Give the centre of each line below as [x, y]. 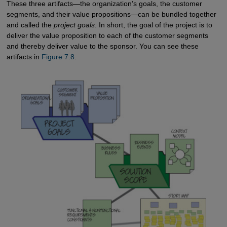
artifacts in [24, 57]
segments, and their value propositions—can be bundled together [111, 14]
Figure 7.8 [58, 57]
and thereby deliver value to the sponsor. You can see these [102, 46]
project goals [74, 25]
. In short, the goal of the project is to [153, 25]
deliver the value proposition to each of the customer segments [107, 36]
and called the [30, 25]
